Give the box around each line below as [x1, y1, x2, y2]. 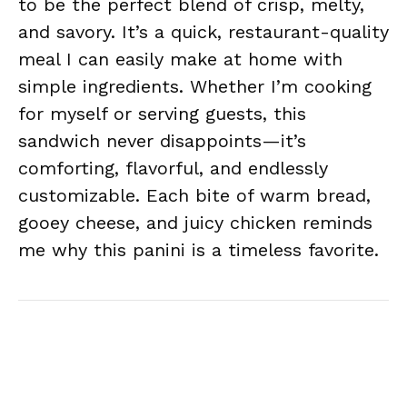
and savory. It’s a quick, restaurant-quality [18, 21, 389, 43]
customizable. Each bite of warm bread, [18, 184, 371, 206]
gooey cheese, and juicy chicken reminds [18, 212, 372, 233]
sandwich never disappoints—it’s [18, 130, 306, 152]
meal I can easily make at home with [18, 48, 342, 70]
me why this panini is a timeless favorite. [18, 239, 379, 261]
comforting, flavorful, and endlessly [18, 157, 328, 179]
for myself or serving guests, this [18, 103, 306, 124]
